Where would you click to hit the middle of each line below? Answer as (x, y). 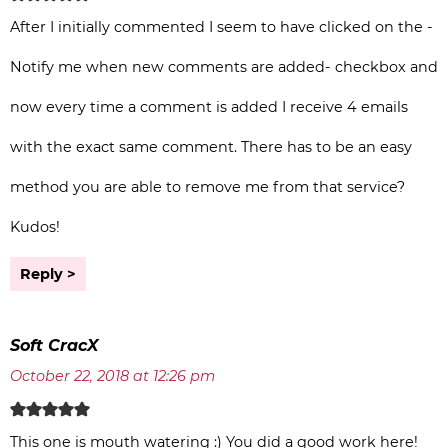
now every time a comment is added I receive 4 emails (209, 107)
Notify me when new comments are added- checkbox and (224, 67)
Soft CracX (54, 346)
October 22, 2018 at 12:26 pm (112, 376)
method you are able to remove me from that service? (207, 187)
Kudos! (35, 227)
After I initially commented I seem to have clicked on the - (221, 27)
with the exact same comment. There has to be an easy (211, 147)
